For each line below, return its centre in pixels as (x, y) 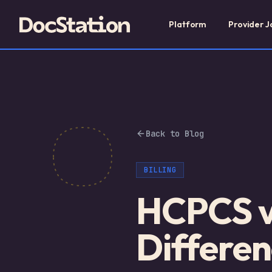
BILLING (160, 170)
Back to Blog (175, 134)
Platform (188, 24)
